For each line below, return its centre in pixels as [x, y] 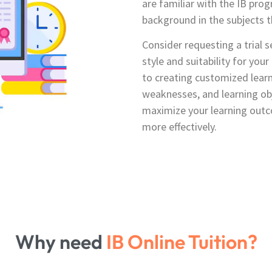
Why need [60, 242]
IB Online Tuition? [182, 242]
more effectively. [179, 127]
